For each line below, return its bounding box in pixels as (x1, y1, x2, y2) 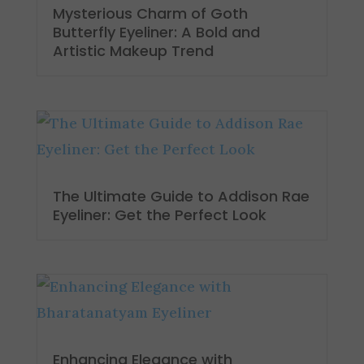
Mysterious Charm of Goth (52, 3, 248, 24)
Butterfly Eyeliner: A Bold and (52, 22, 260, 43)
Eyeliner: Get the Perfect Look (52, 204, 266, 225)
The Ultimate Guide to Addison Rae (52, 185, 310, 206)
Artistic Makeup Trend (52, 41, 214, 62)
